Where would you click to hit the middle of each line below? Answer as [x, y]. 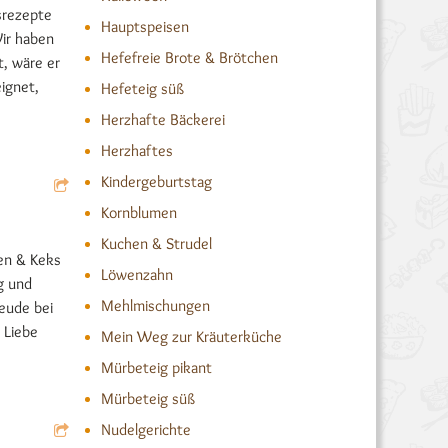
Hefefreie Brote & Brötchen [189, 57]
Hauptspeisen [144, 26]
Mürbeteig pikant [156, 367]
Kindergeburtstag [156, 181]
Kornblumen [138, 212]
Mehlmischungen [155, 305]
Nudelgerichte [145, 429]
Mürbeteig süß [147, 398]
